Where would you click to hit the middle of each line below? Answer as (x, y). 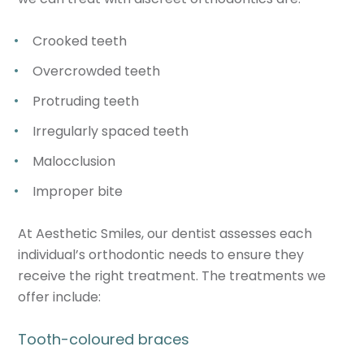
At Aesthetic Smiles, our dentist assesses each (165, 233)
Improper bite (78, 191)
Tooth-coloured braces (104, 339)
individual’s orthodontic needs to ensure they (161, 254)
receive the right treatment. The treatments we (172, 275)
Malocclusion (74, 161)
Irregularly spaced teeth (111, 131)
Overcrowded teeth (97, 71)
